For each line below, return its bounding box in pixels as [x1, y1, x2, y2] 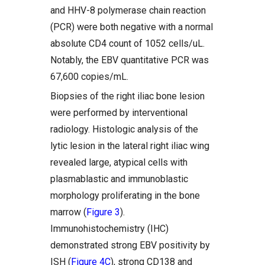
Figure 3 [86, 206, 120, 218]
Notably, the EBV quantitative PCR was [50, 54, 209, 66]
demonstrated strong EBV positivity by [50, 240, 210, 251]
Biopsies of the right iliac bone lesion [50, 91, 205, 102]
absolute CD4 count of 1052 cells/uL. [50, 38, 205, 49]
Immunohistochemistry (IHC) [50, 223, 169, 234]
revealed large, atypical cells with [50, 157, 188, 168]
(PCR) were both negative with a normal [50, 21, 213, 33]
